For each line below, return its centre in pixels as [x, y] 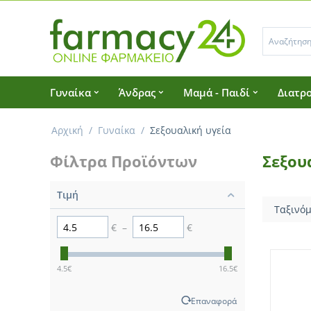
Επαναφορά [213, 301]
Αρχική [67, 131]
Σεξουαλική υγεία [191, 131]
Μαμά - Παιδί [217, 93]
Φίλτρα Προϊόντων [124, 161]
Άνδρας [137, 93]
